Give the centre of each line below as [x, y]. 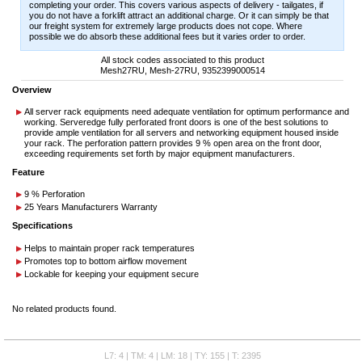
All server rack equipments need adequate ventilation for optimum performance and [187, 112]
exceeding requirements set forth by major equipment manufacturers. [160, 154]
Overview [32, 90]
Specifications [42, 226]
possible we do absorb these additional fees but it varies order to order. [167, 37]
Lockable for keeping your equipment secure [112, 274]
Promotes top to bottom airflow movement [105, 261]
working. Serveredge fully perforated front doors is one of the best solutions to [176, 122]
